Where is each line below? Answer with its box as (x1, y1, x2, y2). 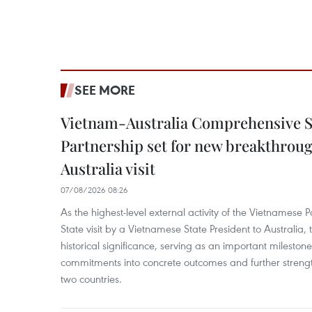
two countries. (61, 272, 122, 286)
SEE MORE (75, 81, 135, 98)
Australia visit (61, 158, 155, 179)
